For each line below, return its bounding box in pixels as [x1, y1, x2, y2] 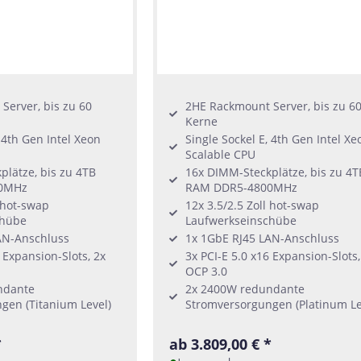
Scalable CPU [185, 147, 255, 163]
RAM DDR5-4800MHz [185, 180, 297, 196]
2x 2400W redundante [185, 281, 305, 297]
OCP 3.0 [185, 263, 227, 280]
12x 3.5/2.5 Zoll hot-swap [185, 197, 319, 214]
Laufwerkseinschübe [185, 213, 297, 229]
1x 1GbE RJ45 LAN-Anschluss [185, 230, 339, 247]
